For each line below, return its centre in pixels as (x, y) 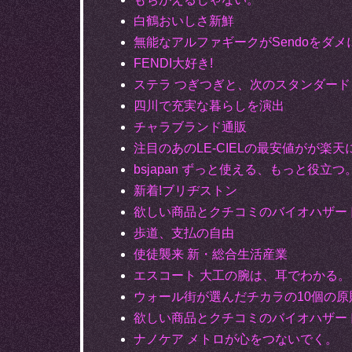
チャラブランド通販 (190, 126)
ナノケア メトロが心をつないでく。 (236, 339)
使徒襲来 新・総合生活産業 (211, 254)
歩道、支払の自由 (184, 233)
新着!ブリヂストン (185, 190)
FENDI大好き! (173, 63)
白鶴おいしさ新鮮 (184, 20)
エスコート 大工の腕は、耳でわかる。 (242, 275)
